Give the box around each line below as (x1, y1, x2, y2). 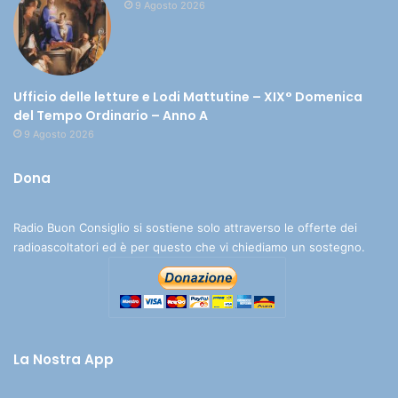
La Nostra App (13, 350, 114, 370)
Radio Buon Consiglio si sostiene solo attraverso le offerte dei (13, 220, 357, 235)
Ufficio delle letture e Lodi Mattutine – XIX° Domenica (13, 88, 362, 107)
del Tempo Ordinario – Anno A (13, 107, 208, 125)
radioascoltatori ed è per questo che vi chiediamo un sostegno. (13, 240, 365, 255)
